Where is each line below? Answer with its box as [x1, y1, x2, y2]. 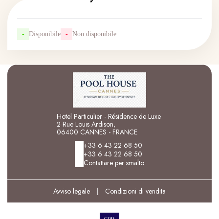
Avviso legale [53, 186, 90, 196]
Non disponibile [72, 30, 116, 38]
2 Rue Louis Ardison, [57, 119, 115, 129]
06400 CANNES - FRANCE [57, 127, 137, 137]
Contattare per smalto [84, 157, 144, 168]
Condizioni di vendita [105, 186, 166, 196]
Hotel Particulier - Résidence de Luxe [57, 111, 161, 121]
